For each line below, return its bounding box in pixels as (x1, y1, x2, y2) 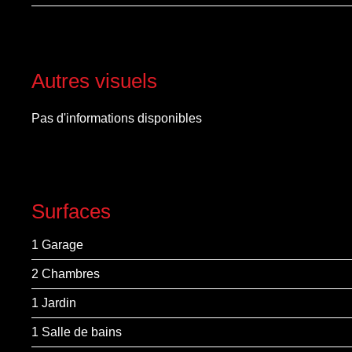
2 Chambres (31, 267, 100, 280)
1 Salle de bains (31, 325, 122, 339)
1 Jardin (31, 296, 76, 310)
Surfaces (31, 200, 111, 223)
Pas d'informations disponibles (31, 112, 202, 125)
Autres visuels (31, 69, 157, 93)
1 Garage (31, 238, 83, 251)
